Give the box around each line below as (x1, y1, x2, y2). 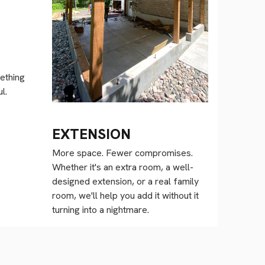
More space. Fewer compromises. (52, 147, 193, 160)
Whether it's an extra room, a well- (52, 161, 193, 174)
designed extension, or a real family (52, 175, 199, 188)
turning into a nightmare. (52, 203, 149, 216)
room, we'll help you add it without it (52, 189, 199, 202)
